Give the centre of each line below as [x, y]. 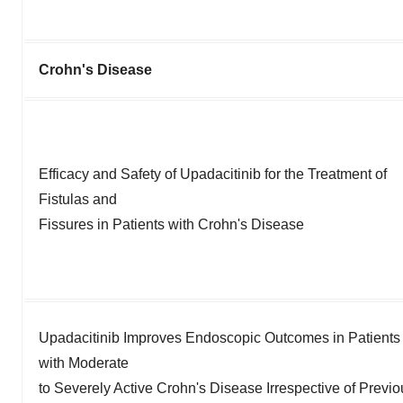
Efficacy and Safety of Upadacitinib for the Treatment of [213, 174]
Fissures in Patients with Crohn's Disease [171, 224]
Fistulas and [78, 199]
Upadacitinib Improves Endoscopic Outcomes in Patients [219, 337]
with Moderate [84, 363]
